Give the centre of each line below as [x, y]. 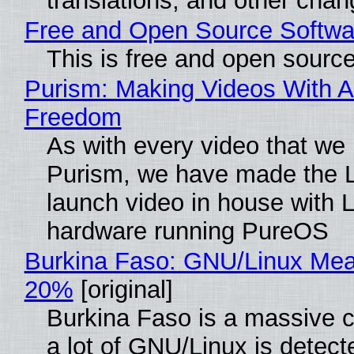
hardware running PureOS [187, 232]
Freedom [73, 118]
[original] [123, 290]
